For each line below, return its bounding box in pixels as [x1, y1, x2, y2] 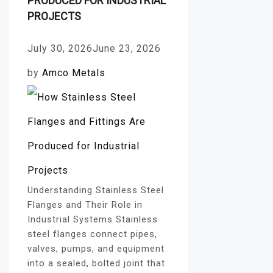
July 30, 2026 [27, 42, 93, 54]
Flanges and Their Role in [27, 199, 143, 210]
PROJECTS [27, 9, 81, 23]
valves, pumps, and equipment [27, 243, 165, 254]
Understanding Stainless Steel [27, 184, 164, 196]
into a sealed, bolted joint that [27, 257, 165, 269]
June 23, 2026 [93, 42, 161, 54]
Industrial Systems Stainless [27, 213, 158, 225]
